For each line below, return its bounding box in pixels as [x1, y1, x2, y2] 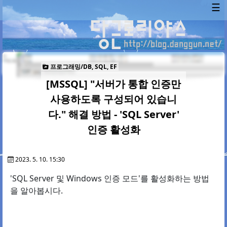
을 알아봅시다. [10, 185, 63, 197]
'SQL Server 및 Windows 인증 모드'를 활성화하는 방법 [10, 173, 209, 184]
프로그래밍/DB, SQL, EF [48, 62, 117, 71]
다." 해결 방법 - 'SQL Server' [48, 107, 179, 122]
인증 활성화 [87, 123, 140, 137]
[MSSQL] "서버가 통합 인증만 [46, 77, 181, 91]
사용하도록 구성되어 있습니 [50, 92, 177, 106]
